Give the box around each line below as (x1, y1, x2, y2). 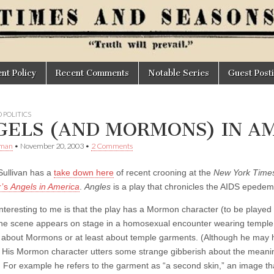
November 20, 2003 (20, 141, 84, 150)
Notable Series (148, 68, 209, 78)
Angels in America (10, 182, 80, 191)
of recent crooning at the (114, 168, 213, 177)
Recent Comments (56, 68, 129, 78)
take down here (54, 168, 114, 177)
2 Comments (91, 141, 133, 150)
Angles (84, 182, 111, 191)
